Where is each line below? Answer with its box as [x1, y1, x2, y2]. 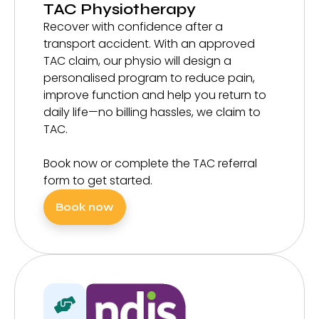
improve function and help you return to [43, 87, 266, 104]
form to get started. [43, 172, 152, 189]
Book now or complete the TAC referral [43, 155, 257, 172]
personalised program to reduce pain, [43, 70, 255, 87]
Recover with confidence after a [43, 19, 223, 36]
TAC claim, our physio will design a [43, 53, 231, 70]
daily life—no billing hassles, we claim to [43, 104, 261, 121]
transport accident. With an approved [43, 36, 255, 53]
